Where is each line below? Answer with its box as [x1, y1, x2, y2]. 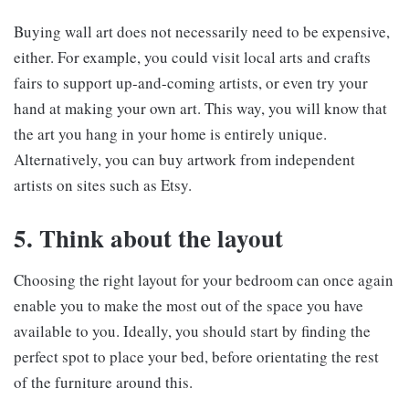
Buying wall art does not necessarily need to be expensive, [14, 21, 390, 43]
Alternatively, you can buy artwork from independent [14, 149, 355, 171]
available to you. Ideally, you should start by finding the [14, 320, 371, 341]
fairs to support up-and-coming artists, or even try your [14, 72, 368, 94]
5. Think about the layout [14, 220, 283, 257]
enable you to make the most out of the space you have [14, 294, 363, 316]
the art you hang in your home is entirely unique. [14, 123, 327, 145]
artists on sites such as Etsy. [14, 174, 192, 196]
